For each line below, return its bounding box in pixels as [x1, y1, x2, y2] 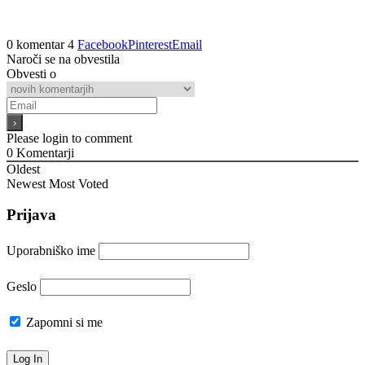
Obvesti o [7, 66, 56, 81]
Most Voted [49, 176, 108, 191]
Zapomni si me [23, 315, 103, 330]
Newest [7, 176, 46, 191]
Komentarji [13, 145, 74, 160]
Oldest [7, 161, 40, 176]
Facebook [77, 37, 128, 51]
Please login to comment [7, 130, 132, 145]
